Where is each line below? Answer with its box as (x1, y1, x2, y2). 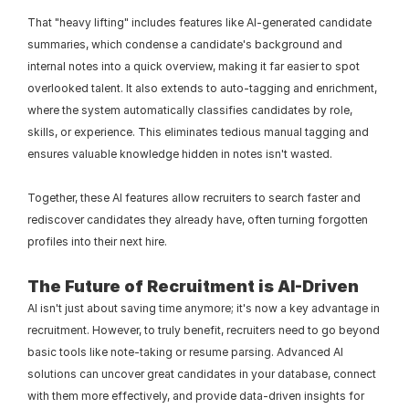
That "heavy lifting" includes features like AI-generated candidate (27, 16, 372, 30)
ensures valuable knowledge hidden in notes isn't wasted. (27, 147, 332, 162)
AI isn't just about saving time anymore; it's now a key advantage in (27, 301, 380, 316)
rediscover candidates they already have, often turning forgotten (27, 213, 368, 227)
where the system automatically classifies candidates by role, (27, 103, 352, 118)
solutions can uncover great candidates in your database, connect (27, 367, 376, 382)
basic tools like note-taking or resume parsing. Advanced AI (27, 345, 343, 360)
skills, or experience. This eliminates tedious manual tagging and (27, 125, 369, 140)
